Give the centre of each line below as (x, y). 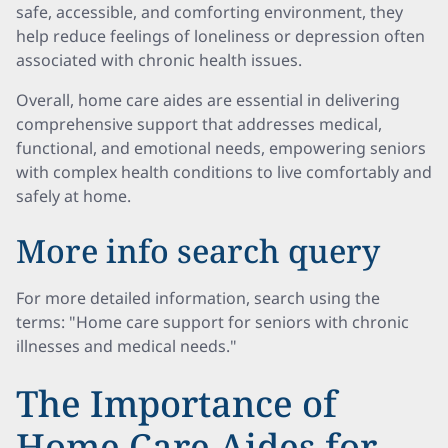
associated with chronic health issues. (159, 60)
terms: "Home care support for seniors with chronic (212, 322)
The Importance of (176, 403)
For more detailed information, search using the (198, 298)
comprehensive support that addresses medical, (199, 124)
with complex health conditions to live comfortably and (224, 172)
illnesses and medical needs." (126, 346)
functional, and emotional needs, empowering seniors (221, 148)
